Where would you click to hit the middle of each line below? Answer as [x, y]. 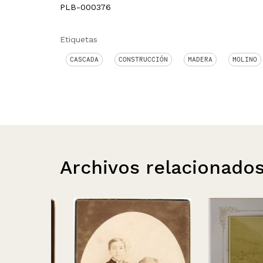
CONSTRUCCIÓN [143, 59]
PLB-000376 [85, 7]
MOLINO [245, 59]
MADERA [200, 59]
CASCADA [84, 59]
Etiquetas [79, 39]
